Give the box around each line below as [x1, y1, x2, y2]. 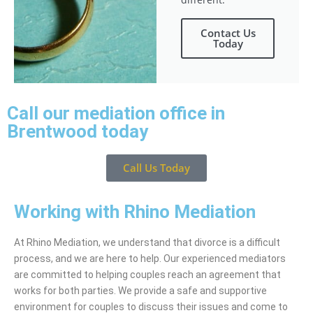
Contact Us [200, 26, 256, 41]
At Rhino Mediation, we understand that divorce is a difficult [14, 237, 280, 249]
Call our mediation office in [7, 103, 225, 124]
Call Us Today [123, 161, 190, 175]
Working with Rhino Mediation [14, 201, 256, 223]
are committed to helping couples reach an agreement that [14, 269, 281, 281]
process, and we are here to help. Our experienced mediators [14, 253, 286, 265]
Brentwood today [7, 121, 148, 143]
